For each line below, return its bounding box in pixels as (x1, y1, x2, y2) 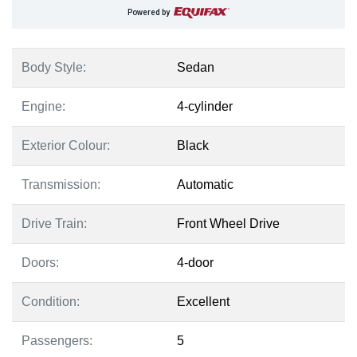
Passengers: (22, 333, 92, 347)
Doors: (22, 255, 59, 269)
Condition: (22, 294, 80, 308)
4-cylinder (177, 99, 233, 113)
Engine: (22, 99, 65, 113)
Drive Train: (22, 216, 87, 230)
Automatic (177, 177, 233, 191)
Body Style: (22, 60, 86, 74)
